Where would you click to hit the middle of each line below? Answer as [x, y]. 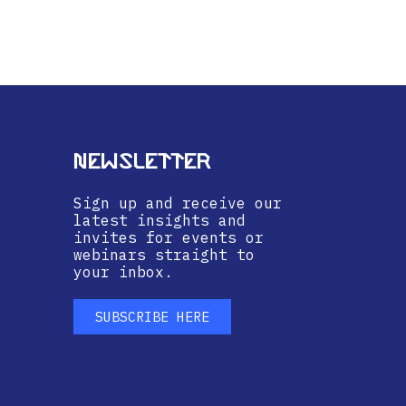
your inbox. [123, 271]
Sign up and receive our [178, 203]
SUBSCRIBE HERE [152, 316]
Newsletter [142, 161]
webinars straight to [164, 254]
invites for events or [169, 237]
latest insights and [159, 220]
